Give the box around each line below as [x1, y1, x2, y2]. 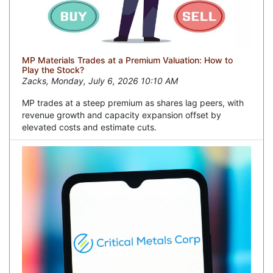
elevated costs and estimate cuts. [22, 121, 157, 132]
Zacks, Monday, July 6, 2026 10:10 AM [22, 75, 178, 86]
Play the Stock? [22, 64, 84, 75]
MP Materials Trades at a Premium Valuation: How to [22, 54, 233, 65]
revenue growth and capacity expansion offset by [22, 109, 221, 120]
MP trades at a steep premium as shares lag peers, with [22, 97, 244, 108]
